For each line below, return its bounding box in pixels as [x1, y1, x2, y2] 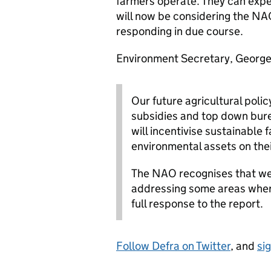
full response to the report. [131, 197, 263, 211]
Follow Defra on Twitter [116, 239, 230, 253]
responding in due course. [116, 24, 243, 38]
